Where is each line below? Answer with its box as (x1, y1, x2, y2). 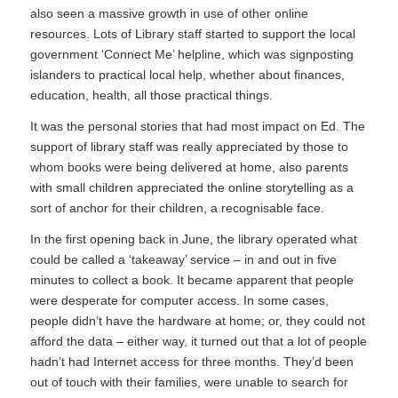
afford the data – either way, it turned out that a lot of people (29, 333, 367, 348)
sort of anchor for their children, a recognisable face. (29, 200, 324, 215)
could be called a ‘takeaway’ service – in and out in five (29, 251, 337, 267)
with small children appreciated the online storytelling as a (29, 179, 354, 195)
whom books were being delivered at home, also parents (29, 159, 348, 174)
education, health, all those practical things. (29, 88, 273, 103)
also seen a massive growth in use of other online (29, 6, 308, 21)
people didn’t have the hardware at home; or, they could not (29, 313, 365, 328)
